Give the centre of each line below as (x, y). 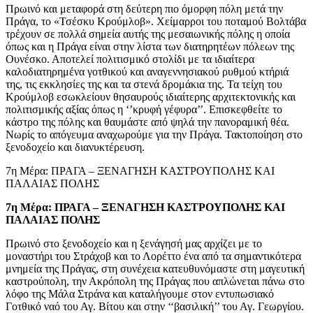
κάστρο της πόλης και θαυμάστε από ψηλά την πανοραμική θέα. (147, 122)
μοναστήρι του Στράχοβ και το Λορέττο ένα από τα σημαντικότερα (153, 256)
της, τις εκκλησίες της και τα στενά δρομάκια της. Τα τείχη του (144, 84)
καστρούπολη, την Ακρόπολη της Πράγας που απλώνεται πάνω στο (155, 281)
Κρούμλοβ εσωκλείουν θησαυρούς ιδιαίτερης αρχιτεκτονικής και (151, 96)
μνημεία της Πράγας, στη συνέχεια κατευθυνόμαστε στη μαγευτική (155, 268)
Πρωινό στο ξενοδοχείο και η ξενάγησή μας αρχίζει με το (134, 243)
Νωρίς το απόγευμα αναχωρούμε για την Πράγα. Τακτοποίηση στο (154, 134)
